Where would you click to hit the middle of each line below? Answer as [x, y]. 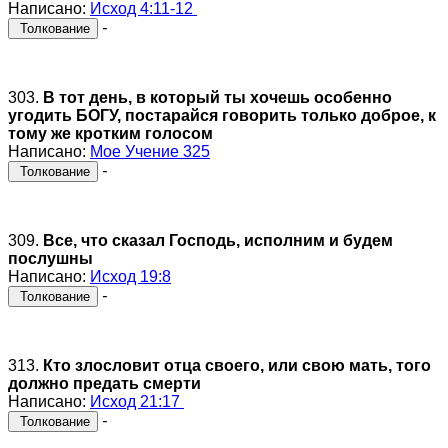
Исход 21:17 [137, 401]
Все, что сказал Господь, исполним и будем [218, 240]
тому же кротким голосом [110, 133]
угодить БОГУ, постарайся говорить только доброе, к [222, 115]
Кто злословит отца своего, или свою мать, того [237, 365]
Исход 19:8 [130, 276]
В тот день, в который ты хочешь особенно [217, 97]
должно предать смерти [104, 383]
